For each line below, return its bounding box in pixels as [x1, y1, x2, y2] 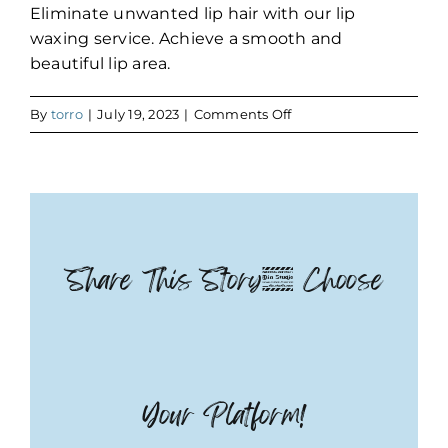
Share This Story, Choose [65, 259, 383, 301]
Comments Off [193, 105, 292, 122]
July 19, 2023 [97, 105, 180, 122]
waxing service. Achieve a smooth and [30, 28, 343, 48]
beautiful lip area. [30, 53, 171, 73]
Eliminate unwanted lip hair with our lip [30, 3, 356, 23]
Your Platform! [142, 394, 306, 436]
